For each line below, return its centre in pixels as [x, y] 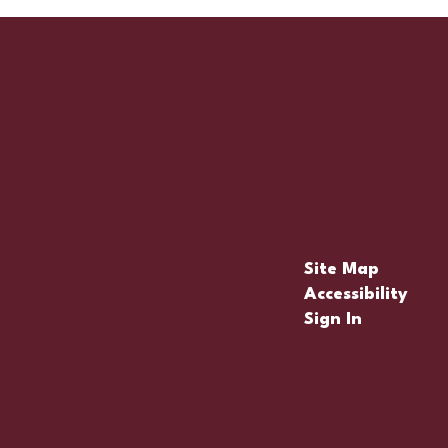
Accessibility [355, 294]
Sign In [332, 319]
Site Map [341, 269]
